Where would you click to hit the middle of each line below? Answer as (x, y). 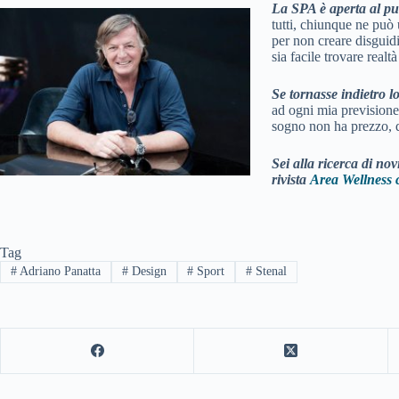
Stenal (270, 272)
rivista (291, 180)
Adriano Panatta (58, 272)
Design (147, 272)
